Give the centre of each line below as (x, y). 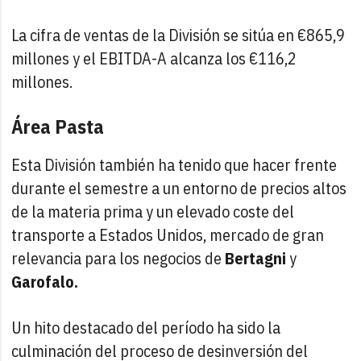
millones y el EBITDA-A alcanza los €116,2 (154, 58)
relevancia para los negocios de (118, 258)
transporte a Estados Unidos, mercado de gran (168, 234)
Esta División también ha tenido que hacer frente (174, 164)
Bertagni (256, 258)
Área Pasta (58, 126)
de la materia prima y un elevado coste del (153, 211)
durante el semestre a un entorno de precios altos (179, 188)
